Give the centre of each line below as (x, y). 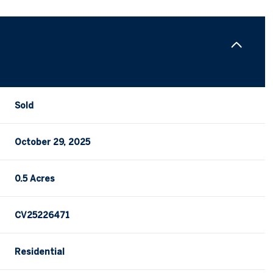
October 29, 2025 (53, 142)
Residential (40, 252)
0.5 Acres (35, 179)
